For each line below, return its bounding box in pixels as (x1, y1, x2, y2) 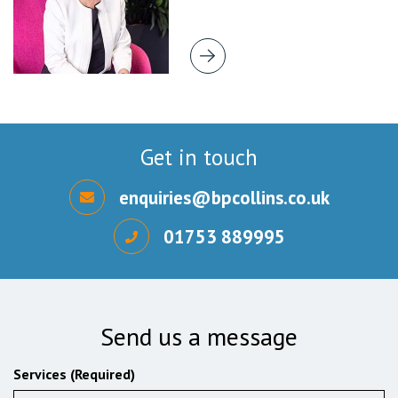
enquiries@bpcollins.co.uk (118, 185, 330, 210)
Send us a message (100, 320, 298, 353)
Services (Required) (13, 365, 135, 383)
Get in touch (140, 143, 258, 171)
